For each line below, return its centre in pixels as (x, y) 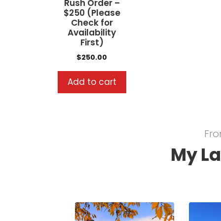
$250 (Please (92, 13)
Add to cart (92, 82)
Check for (92, 22)
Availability (92, 32)
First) (92, 42)
